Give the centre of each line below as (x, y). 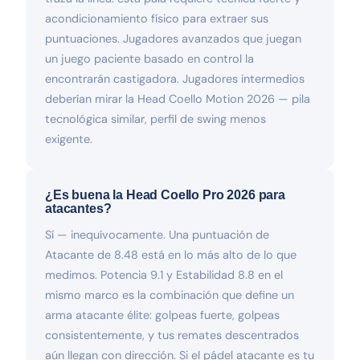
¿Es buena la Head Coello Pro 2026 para (165, 194)
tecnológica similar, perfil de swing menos (155, 119)
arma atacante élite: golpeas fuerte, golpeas (162, 315)
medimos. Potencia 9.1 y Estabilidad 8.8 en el (164, 274)
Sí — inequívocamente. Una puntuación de (157, 234)
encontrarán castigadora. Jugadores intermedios (175, 78)
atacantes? (78, 208)
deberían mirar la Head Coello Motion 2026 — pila (178, 98)
